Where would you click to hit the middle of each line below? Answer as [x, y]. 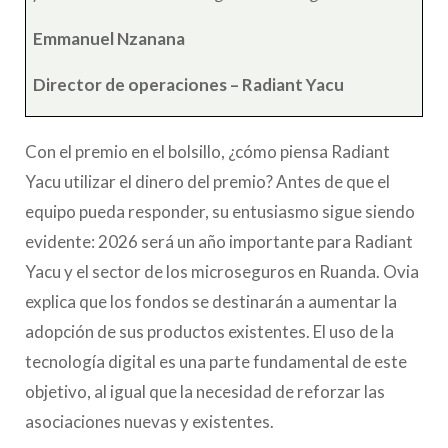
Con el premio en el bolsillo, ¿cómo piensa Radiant [207, 151]
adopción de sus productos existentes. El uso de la [209, 331]
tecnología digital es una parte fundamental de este [216, 361]
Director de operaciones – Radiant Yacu [189, 84]
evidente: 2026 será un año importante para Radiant [219, 241]
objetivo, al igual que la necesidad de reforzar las [205, 391]
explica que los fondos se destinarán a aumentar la [211, 301]
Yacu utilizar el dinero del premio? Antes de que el [207, 181]
